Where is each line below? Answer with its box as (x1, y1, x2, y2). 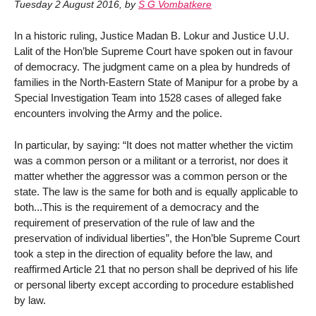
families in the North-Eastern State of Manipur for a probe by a (14, 75, 298, 88)
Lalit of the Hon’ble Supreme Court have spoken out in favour (14, 44, 293, 57)
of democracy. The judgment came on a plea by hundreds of (14, 60, 290, 73)
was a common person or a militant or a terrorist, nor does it (14, 154, 288, 166)
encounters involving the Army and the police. (14, 107, 222, 119)
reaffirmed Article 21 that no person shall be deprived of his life (14, 262, 298, 275)
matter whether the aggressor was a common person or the (14, 169, 287, 182)
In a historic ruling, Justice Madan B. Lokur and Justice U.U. (14, 29, 289, 42)
